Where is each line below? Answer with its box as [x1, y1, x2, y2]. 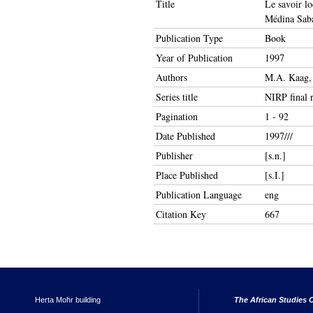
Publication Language [156, 188, 242, 201]
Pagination [156, 110, 198, 123]
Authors [156, 71, 187, 84]
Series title [156, 90, 198, 103]
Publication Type [156, 31, 223, 45]
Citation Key [156, 208, 206, 221]
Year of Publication [156, 51, 233, 64]
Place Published [156, 168, 218, 182]
